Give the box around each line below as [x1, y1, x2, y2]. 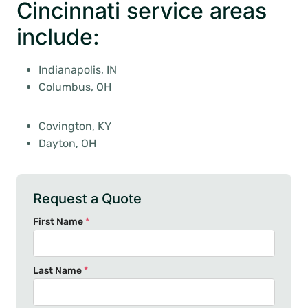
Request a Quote [33, 190, 142, 207]
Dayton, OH [38, 137, 96, 150]
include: [16, 23, 100, 50]
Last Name [33, 265, 84, 276]
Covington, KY [38, 120, 111, 133]
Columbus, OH [38, 80, 111, 93]
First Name [33, 216, 85, 228]
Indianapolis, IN [38, 63, 117, 76]
